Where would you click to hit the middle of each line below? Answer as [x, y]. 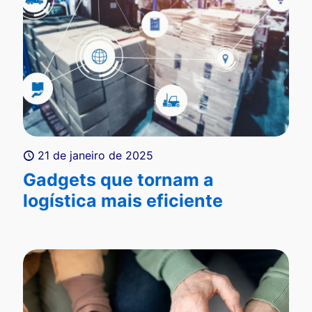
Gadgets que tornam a [118, 179]
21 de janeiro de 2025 [95, 155]
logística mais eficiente [123, 200]
